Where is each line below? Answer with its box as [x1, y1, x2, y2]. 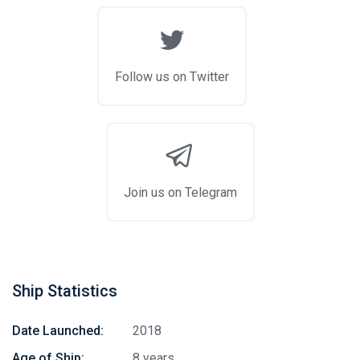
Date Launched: [12, 322, 104, 338]
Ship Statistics [12, 280, 117, 301]
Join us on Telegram [123, 184, 237, 200]
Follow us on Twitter [115, 68, 229, 84]
